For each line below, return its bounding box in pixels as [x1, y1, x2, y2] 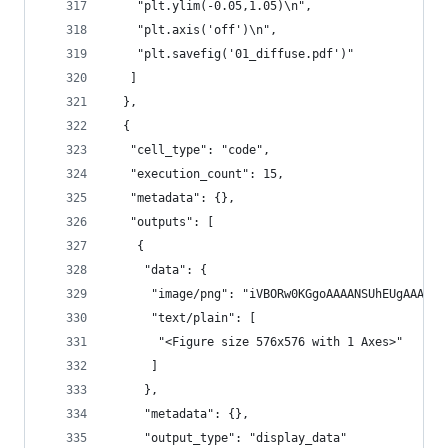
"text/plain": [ [109, 311, 256, 325]
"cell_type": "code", [109, 143, 270, 157]
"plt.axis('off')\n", [109, 23, 277, 37]
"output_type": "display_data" [109, 431, 347, 445]
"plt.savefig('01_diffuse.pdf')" [109, 47, 354, 61]
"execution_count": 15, [109, 167, 284, 181]
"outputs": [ [109, 215, 214, 229]
